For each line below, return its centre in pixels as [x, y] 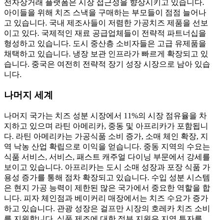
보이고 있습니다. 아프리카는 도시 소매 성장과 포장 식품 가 [107, 167]
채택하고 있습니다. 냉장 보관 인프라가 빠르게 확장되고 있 [106, 54]
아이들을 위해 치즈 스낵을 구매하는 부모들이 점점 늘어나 [105, 12]
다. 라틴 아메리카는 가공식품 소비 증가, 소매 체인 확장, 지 [106, 136]
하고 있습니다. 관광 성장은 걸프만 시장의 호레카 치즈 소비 [107, 208]
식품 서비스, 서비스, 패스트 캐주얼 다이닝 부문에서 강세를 [107, 157]
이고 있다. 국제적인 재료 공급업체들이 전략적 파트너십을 [105, 33]
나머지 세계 [28, 95]
